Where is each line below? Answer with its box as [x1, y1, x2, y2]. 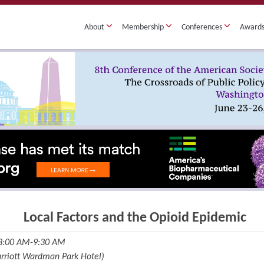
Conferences [181, 22, 224, 32]
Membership [122, 22, 166, 32]
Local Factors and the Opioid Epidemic [23, 211, 246, 226]
